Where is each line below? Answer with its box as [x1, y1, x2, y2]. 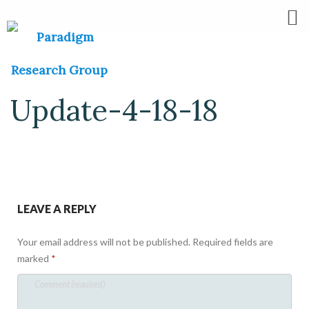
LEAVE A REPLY [17, 202, 97, 215]
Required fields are [192, 236, 273, 248]
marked [17, 252, 51, 264]
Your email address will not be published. [17, 236, 190, 248]
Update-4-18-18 [10, 92, 218, 129]
